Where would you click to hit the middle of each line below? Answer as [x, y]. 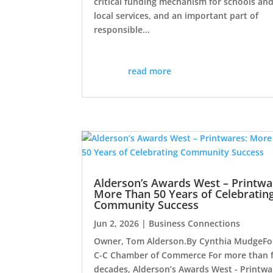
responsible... [122, 30]
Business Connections [195, 224]
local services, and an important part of [176, 16]
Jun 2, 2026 [117, 224]
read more [150, 71]
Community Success [147, 205]
